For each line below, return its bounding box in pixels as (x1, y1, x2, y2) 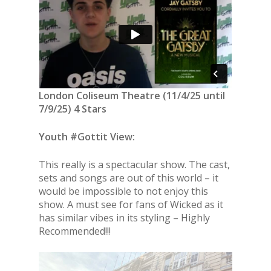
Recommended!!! (39, 224, 111, 238)
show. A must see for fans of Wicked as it (39, 198, 223, 211)
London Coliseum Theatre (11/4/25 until (39, 89, 225, 102)
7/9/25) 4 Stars (39, 102, 106, 116)
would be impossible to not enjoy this (39, 184, 208, 198)
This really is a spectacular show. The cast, (39, 158, 230, 171)
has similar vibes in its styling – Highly (39, 211, 210, 224)
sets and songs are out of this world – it (39, 171, 218, 184)
